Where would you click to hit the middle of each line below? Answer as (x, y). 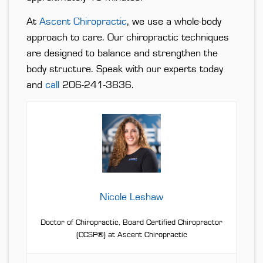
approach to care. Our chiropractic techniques (128, 38)
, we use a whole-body (174, 22)
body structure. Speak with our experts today (125, 70)
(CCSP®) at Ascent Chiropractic (131, 235)
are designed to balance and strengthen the (122, 54)
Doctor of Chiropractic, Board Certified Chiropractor (131, 223)
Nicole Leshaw (131, 198)
